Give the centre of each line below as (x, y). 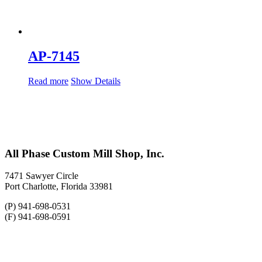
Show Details (96, 81)
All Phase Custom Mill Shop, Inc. (85, 153)
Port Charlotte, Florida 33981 (59, 187)
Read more (48, 81)
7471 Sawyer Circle (42, 176)
